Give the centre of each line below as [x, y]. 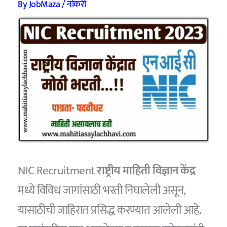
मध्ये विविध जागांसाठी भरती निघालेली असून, [102, 191]
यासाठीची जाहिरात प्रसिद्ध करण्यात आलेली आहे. [109, 211]
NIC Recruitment [56, 171]
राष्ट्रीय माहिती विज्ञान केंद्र [145, 171]
